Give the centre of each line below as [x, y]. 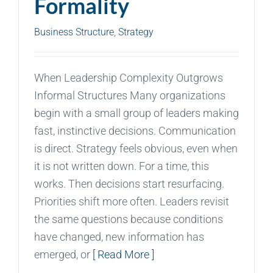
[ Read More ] [123, 254]
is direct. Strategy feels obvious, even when [136, 148]
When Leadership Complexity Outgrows [129, 77]
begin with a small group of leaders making [136, 113]
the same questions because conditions [129, 219]
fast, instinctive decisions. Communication [135, 130]
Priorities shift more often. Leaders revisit [132, 201]
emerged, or [63, 254]
